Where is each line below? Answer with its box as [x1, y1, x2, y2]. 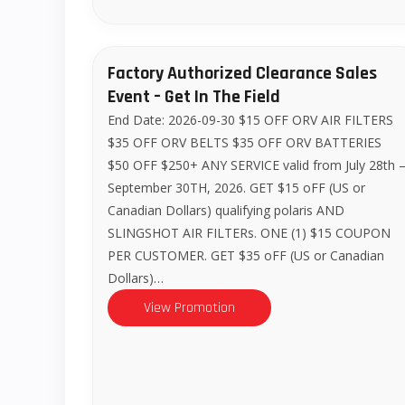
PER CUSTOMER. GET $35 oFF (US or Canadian [108, 246, 384, 264]
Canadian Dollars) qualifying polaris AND [108, 201, 344, 219]
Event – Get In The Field [108, 84, 280, 108]
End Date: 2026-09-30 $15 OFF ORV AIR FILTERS [108, 110, 393, 128]
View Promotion [144, 297, 235, 317]
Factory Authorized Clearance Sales [108, 61, 377, 85]
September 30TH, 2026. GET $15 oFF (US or [108, 178, 365, 196]
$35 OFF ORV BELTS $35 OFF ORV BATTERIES [108, 133, 381, 151]
